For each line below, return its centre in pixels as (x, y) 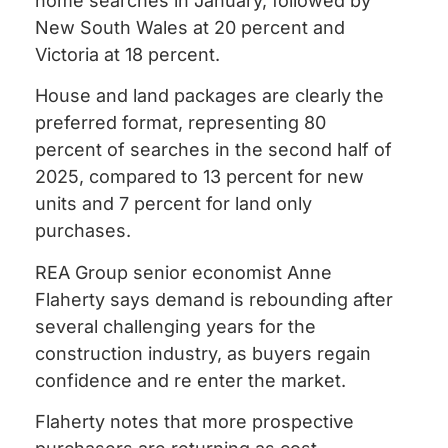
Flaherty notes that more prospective (194, 421)
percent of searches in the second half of (213, 150)
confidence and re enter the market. (190, 380)
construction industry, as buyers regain (203, 353)
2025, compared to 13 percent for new (199, 177)
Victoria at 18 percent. (127, 54)
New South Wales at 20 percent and (190, 27)
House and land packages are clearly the (209, 96)
